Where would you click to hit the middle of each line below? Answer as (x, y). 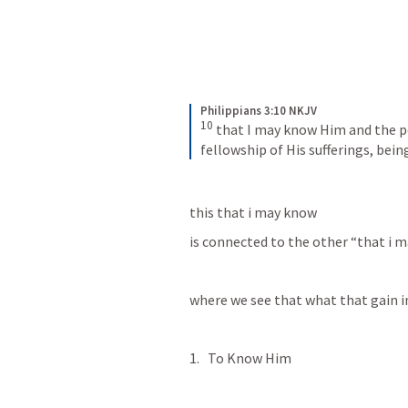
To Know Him (250, 358)
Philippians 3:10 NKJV (259, 111)
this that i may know (255, 213)
